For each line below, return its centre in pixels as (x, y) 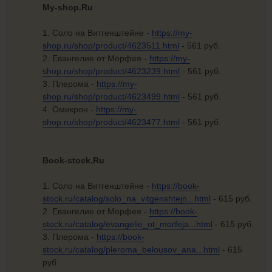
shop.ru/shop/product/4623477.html (111, 122)
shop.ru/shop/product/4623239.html (111, 71)
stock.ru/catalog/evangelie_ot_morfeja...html (127, 224)
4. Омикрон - (69, 110)
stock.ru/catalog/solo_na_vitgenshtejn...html (127, 199)
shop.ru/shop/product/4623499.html (111, 97)
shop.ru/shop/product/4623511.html (111, 46)
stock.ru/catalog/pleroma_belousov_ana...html (131, 250)
